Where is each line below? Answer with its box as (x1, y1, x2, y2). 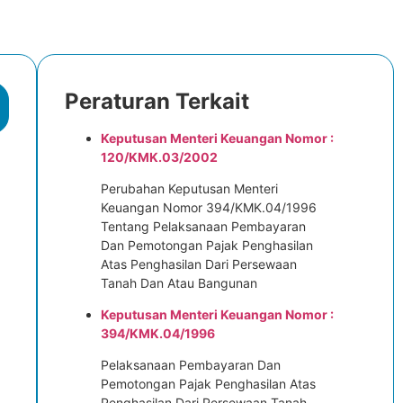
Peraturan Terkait (64, 88, 249, 114)
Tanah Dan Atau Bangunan (100, 275, 257, 291)
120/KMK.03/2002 (100, 149, 218, 165)
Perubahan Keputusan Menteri (100, 181, 278, 196)
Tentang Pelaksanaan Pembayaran (100, 219, 306, 234)
